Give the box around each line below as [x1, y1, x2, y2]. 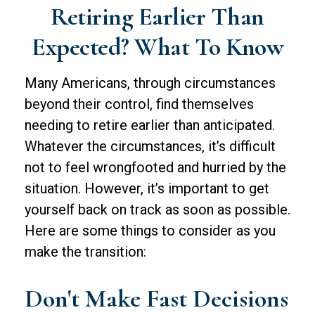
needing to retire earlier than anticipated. [25, 117, 275, 134]
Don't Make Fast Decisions [25, 283, 288, 314]
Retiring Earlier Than [51, 1, 264, 32]
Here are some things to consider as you [25, 222, 276, 239]
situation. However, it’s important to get [25, 180, 269, 197]
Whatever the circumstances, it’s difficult [25, 138, 276, 155]
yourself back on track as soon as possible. [25, 201, 290, 218]
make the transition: [25, 243, 146, 260]
